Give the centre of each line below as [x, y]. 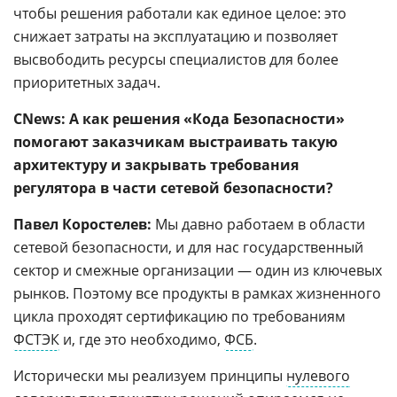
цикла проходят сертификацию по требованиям [179, 317]
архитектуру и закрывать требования [156, 165]
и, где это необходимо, [142, 340]
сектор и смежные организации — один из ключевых [198, 271]
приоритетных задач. [87, 83]
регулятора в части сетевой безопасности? [173, 188]
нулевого [318, 376]
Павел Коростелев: [82, 225]
